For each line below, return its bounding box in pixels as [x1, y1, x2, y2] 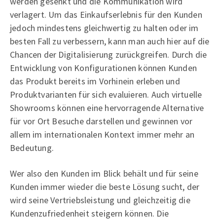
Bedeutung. [10, 142, 54, 153]
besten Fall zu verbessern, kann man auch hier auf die [10, 35, 210, 47]
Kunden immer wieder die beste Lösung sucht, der [10, 181, 200, 192]
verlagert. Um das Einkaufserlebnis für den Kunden [10, 8, 202, 20]
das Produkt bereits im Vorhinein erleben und [10, 75, 180, 87]
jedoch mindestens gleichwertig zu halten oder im [10, 22, 199, 34]
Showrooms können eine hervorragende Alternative [10, 102, 204, 113]
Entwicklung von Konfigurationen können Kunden [10, 62, 197, 74]
